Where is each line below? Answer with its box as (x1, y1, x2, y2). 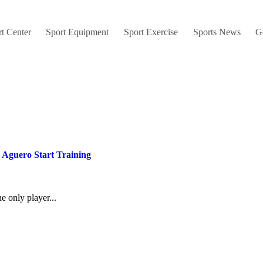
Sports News (193, 27, 241, 37)
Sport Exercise (123, 27, 178, 37)
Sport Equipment (46, 27, 109, 37)
